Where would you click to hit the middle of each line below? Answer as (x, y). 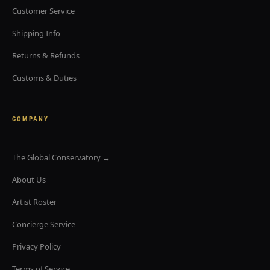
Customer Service (43, 11)
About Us (29, 180)
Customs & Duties (44, 78)
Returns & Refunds (46, 55)
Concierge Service (44, 224)
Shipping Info (36, 33)
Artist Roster (34, 202)
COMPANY (31, 119)
